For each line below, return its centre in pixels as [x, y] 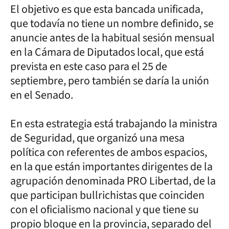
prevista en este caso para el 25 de [89, 66]
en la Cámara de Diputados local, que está [107, 52]
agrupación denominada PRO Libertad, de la [113, 181]
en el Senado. [42, 95]
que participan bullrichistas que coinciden [107, 195]
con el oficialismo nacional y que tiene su [105, 209]
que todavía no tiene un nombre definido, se [112, 23]
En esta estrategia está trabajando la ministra [114, 123]
